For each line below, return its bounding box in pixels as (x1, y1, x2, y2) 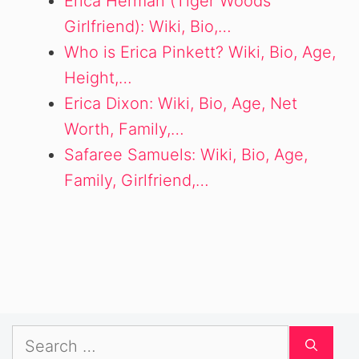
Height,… (64, 67, 132, 87)
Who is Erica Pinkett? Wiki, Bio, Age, (64, 42, 336, 62)
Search (11, 327, 64, 347)
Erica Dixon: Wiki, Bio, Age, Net (64, 93, 297, 113)
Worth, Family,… (64, 119, 184, 139)
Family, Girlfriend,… (64, 170, 209, 190)
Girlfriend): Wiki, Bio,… (64, 16, 232, 36)
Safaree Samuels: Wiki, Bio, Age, (64, 144, 308, 164)
